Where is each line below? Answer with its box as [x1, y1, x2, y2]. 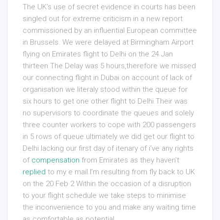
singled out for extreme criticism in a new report [23, 14, 183, 23]
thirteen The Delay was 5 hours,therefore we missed [23, 61, 196, 70]
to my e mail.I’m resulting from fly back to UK [46, 167, 195, 176]
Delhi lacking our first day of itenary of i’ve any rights [23, 144, 193, 153]
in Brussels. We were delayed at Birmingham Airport [23, 38, 193, 47]
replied [23, 167, 46, 176]
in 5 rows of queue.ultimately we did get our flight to [23, 132, 194, 141]
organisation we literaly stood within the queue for [23, 85, 188, 94]
